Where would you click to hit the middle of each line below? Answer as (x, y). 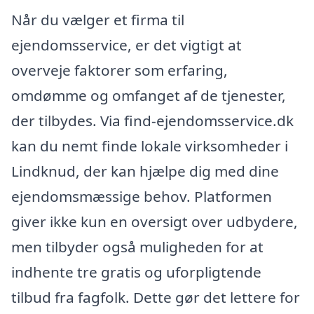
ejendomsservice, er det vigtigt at (127, 45)
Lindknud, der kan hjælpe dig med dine (145, 171)
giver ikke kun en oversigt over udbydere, (155, 222)
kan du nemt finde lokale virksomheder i (150, 146)
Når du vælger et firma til (98, 20)
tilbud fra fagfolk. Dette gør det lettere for (156, 298)
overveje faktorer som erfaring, (120, 70)
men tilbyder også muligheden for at (137, 247)
